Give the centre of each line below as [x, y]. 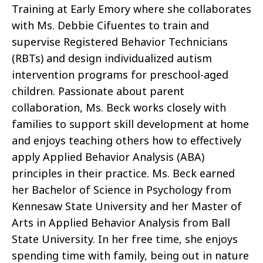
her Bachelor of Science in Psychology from [122, 190]
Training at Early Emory [73, 9]
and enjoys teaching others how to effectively [127, 141]
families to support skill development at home [130, 124]
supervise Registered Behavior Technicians [120, 42]
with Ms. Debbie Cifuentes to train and [110, 26]
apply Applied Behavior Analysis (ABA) [108, 157]
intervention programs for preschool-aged [120, 75]
